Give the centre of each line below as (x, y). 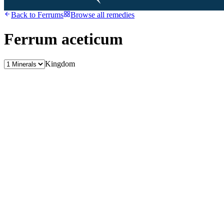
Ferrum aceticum (63, 39)
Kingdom (60, 63)
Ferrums (50, 15)
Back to (24, 15)
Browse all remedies (102, 15)
